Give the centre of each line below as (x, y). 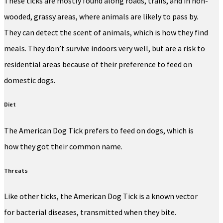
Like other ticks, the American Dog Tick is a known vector (101, 196)
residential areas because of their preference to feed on (98, 64)
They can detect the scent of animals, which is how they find (106, 32)
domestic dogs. (30, 80)
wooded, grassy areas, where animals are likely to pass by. (101, 16)
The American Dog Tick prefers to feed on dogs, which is (99, 130)
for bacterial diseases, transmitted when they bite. (90, 212)
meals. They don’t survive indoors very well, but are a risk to (105, 48)
